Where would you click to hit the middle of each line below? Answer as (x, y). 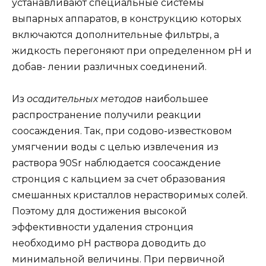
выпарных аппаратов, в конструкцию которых (126, 19)
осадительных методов (86, 99)
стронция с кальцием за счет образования (119, 179)
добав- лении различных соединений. (109, 67)
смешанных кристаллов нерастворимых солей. (130, 195)
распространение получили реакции (107, 115)
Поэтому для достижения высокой (99, 211)
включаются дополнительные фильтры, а (115, 35)
